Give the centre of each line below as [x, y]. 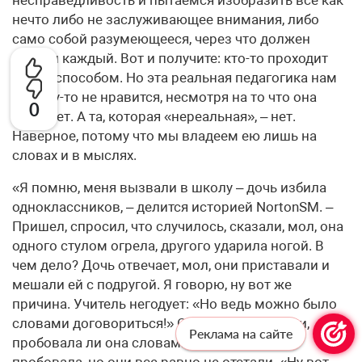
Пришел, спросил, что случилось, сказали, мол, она [178, 227]
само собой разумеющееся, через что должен [161, 39]
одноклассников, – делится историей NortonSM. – [173, 207]
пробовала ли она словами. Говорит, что [144, 343]
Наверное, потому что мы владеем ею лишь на [164, 136]
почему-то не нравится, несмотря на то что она [164, 97]
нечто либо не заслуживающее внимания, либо [166, 20]
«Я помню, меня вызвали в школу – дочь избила [169, 188]
